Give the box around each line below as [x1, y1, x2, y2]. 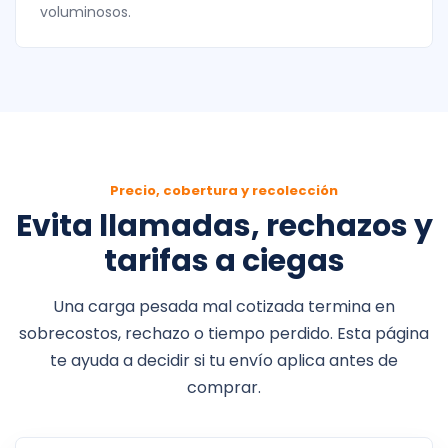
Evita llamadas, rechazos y [15, 205, 433, 247]
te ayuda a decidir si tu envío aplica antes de [50, 349, 398, 372]
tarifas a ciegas [103, 240, 345, 282]
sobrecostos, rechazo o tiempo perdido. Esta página [19, 322, 429, 345]
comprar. [187, 376, 261, 399]
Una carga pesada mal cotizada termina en [53, 295, 395, 318]
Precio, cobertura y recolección [110, 181, 338, 200]
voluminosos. [40, 2, 131, 22]
